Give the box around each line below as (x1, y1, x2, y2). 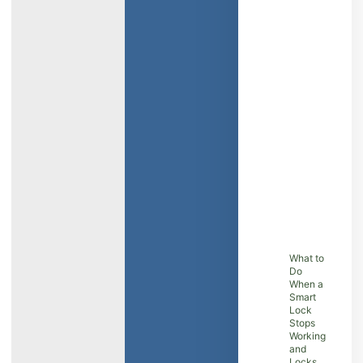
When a (289, 278, 323, 291)
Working (289, 330, 326, 343)
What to (289, 252, 324, 265)
